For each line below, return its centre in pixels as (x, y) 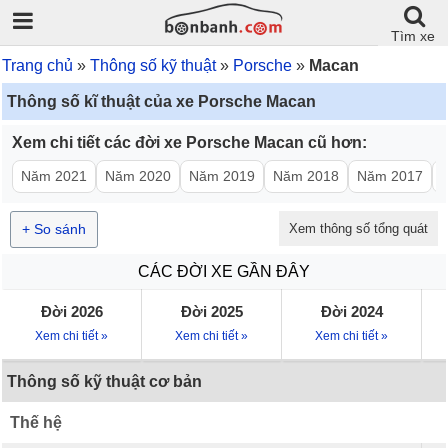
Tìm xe (413, 36)
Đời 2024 (351, 311)
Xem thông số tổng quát (358, 228)
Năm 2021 (54, 176)
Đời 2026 (71, 311)
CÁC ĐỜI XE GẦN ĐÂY (224, 271)
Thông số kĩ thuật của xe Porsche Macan (161, 101)
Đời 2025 (211, 311)
